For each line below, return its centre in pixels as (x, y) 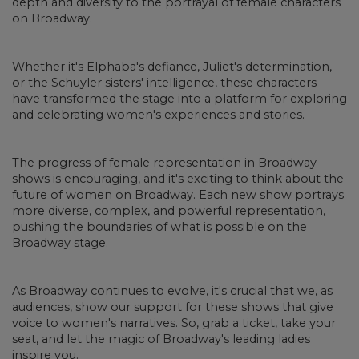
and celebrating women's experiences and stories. (158, 115)
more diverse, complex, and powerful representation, (169, 211)
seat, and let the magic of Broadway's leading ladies (161, 339)
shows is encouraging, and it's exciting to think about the (178, 179)
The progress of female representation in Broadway (164, 163)
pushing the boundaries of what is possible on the (159, 227)
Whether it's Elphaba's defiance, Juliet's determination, (172, 67)
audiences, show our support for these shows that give (173, 307)
